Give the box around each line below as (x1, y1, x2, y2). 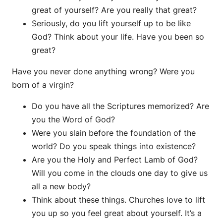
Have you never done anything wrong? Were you (12, 66, 195, 77)
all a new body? (32, 181, 91, 192)
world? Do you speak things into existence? (32, 141, 196, 152)
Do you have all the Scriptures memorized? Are (32, 101, 209, 111)
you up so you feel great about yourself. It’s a (32, 208, 202, 219)
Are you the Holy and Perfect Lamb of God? (32, 155, 198, 165)
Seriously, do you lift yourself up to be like (32, 18, 191, 29)
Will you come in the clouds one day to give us (32, 168, 208, 178)
